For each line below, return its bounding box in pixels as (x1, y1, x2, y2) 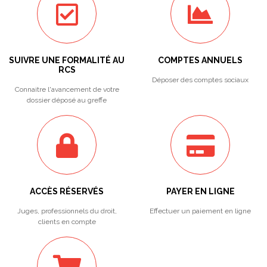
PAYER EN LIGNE (166, 187, 235, 196)
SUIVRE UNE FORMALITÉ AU (9, 55, 125, 65)
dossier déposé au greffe (27, 96, 107, 104)
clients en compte (38, 218, 96, 226)
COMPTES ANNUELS (158, 55, 243, 65)
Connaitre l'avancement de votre (14, 85, 119, 94)
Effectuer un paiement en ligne (150, 207, 251, 215)
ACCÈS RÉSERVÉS (30, 187, 104, 196)
